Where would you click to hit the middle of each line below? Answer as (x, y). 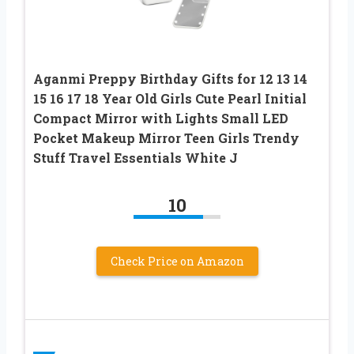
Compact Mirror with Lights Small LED (161, 118)
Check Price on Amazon (177, 261)
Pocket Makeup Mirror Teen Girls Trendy (166, 137)
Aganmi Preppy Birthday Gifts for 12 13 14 (170, 78)
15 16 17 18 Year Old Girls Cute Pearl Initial (170, 98)
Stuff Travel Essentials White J (136, 157)
